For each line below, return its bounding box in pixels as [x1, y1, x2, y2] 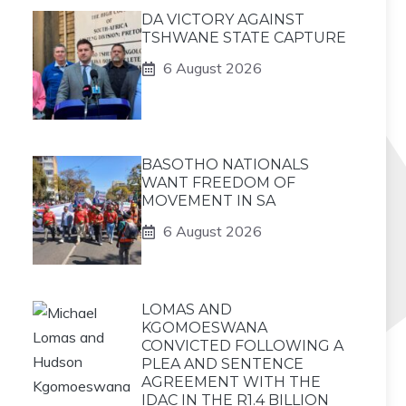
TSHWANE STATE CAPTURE [141, 29, 346, 46]
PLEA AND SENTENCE [141, 355, 304, 372]
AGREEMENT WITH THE [141, 373, 321, 391]
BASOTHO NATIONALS [141, 156, 309, 173]
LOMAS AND [141, 301, 232, 318]
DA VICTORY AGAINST [141, 11, 304, 28]
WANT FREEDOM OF [141, 174, 295, 191]
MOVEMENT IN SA [141, 192, 275, 209]
